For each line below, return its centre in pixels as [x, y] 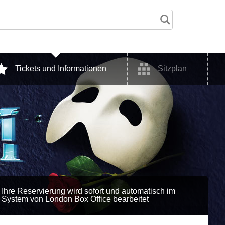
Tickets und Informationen [61, 69]
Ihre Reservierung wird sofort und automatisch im [88, 191]
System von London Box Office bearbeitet [75, 199]
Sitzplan [173, 69]
